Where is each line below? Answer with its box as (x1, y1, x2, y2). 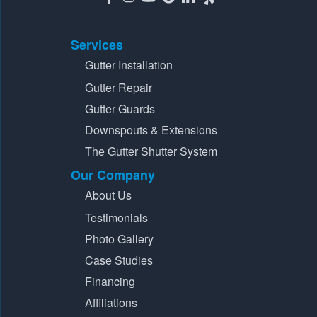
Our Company (70, 165, 155, 184)
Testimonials (84, 209, 148, 226)
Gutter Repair (84, 79, 152, 96)
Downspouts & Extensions (84, 121, 217, 138)
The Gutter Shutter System (84, 142, 217, 159)
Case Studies (84, 251, 153, 268)
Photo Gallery (84, 230, 154, 247)
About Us (84, 186, 132, 203)
